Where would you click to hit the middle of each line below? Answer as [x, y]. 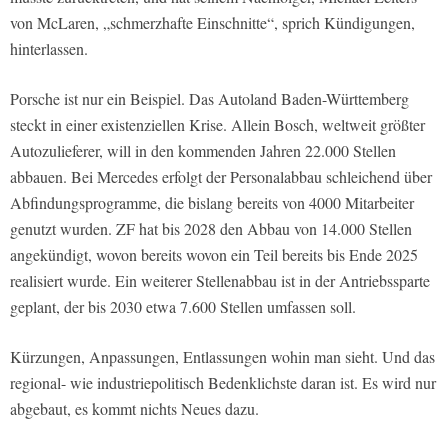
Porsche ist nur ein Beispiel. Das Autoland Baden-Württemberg [209, 99]
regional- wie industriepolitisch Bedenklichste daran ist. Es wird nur [223, 383]
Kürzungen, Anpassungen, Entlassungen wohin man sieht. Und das [222, 357]
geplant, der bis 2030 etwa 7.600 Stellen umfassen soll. [183, 307]
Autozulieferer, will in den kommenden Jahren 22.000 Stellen [203, 151]
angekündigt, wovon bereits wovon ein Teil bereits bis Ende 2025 [214, 255]
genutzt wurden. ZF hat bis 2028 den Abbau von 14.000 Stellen [211, 229]
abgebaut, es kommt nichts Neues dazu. [134, 409]
